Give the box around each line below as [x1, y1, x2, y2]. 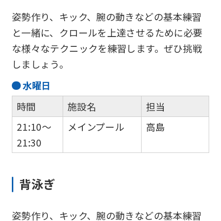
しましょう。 [11, 57, 69, 72]
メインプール [67, 120, 125, 134]
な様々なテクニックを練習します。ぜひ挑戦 [11, 41, 202, 56]
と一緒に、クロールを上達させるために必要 [11, 26, 203, 40]
